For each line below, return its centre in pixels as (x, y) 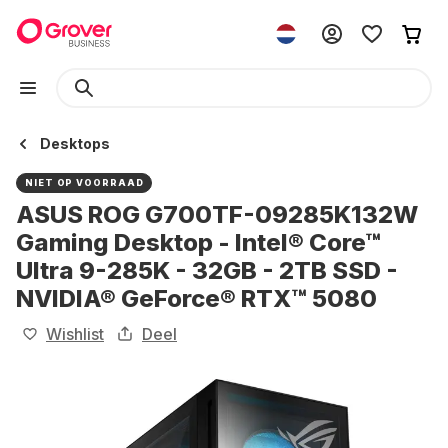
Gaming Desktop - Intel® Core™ (198, 242)
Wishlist (75, 334)
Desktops (75, 143)
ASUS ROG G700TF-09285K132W (217, 214)
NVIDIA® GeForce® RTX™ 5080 (196, 298)
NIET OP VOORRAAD (84, 182)
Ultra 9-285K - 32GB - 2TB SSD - (207, 270)
